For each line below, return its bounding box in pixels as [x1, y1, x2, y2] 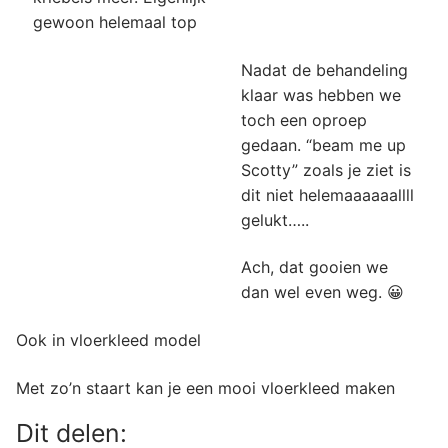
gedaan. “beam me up [240, 134, 406, 155]
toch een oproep [240, 109, 367, 130]
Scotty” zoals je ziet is [240, 159, 411, 180]
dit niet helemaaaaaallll [240, 184, 414, 205]
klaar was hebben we [240, 84, 401, 105]
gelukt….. [240, 209, 309, 230]
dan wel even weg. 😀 [240, 282, 404, 303]
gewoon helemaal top [32, 12, 197, 33]
